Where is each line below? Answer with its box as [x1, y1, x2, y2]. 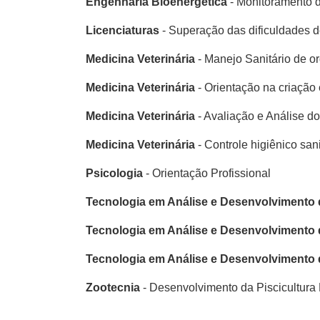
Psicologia [86, 167, 143, 179]
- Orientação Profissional [143, 167, 271, 179]
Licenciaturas [86, 24, 159, 36]
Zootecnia [86, 281, 140, 294]
